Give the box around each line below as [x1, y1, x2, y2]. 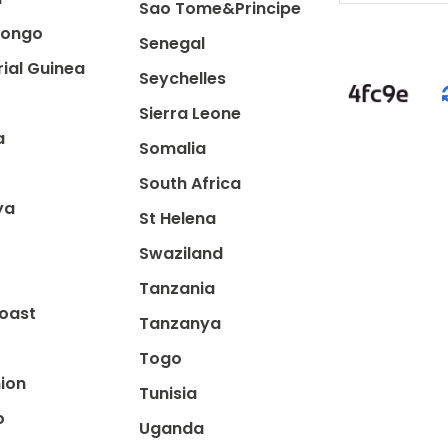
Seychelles [138, 67, 226, 90]
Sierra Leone [138, 102, 241, 125]
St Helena [138, 207, 216, 230]
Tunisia [138, 382, 197, 405]
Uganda [138, 417, 204, 440]
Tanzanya [138, 312, 221, 335]
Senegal [138, 32, 205, 55]
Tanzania [138, 277, 215, 300]
